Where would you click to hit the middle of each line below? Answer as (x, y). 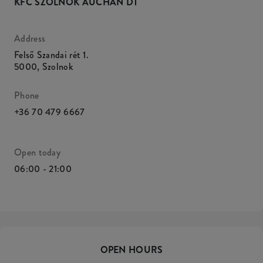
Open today (37, 152)
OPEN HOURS (131, 250)
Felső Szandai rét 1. (51, 55)
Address (30, 38)
